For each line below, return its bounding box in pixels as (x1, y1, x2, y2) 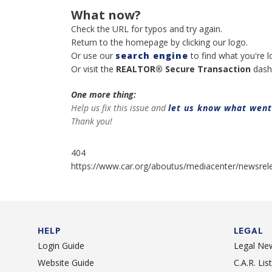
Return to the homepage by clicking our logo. (71, 36, 248, 48)
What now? (71, 7, 141, 23)
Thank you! (71, 115, 112, 127)
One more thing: (71, 89, 136, 100)
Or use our (71, 50, 115, 61)
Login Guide (38, 239, 84, 251)
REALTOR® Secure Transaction (116, 63, 251, 75)
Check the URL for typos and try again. (71, 23, 222, 35)
